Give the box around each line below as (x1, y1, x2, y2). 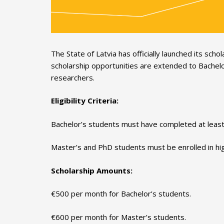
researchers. (51, 72, 94, 82)
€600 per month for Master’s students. (51, 211, 186, 222)
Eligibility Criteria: (51, 95, 118, 106)
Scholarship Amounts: (51, 165, 132, 175)
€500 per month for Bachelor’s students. (51, 188, 191, 199)
